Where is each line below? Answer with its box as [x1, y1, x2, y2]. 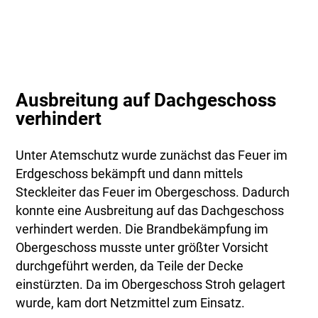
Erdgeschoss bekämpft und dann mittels [16, 166, 243, 181]
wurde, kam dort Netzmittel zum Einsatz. [16, 295, 246, 310]
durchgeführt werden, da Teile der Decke [16, 258, 244, 273]
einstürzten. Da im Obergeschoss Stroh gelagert [16, 277, 286, 292]
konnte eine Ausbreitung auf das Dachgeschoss [16, 203, 285, 218]
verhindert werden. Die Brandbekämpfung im [16, 221, 269, 236]
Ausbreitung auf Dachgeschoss [16, 89, 277, 111]
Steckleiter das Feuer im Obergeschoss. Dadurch [16, 185, 290, 199]
